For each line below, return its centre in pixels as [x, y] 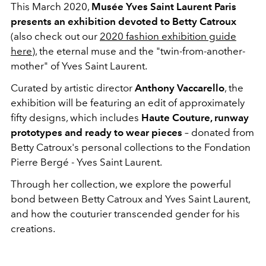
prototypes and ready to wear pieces [96, 132]
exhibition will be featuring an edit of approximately [128, 102]
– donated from [218, 132]
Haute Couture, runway [195, 117]
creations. [34, 228]
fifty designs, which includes [76, 117]
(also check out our [55, 36]
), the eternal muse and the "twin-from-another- [139, 51]
